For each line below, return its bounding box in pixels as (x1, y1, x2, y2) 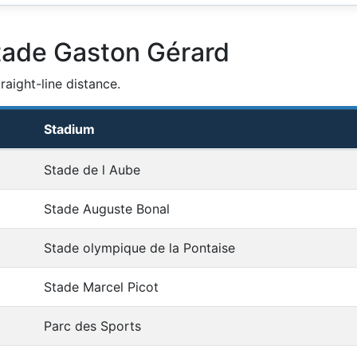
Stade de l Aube (44, 162, 140, 178)
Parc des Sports (44, 318, 141, 335)
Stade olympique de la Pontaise (44, 240, 235, 257)
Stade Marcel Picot (44, 279, 159, 296)
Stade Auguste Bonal (44, 201, 170, 218)
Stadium (44, 121, 95, 138)
